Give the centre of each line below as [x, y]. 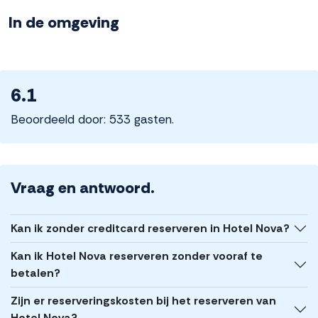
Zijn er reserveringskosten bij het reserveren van [143, 301]
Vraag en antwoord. [83, 188]
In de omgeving [64, 23]
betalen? [35, 273]
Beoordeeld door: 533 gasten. [92, 120]
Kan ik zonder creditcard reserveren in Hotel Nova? [150, 229]
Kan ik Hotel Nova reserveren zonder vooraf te [137, 256]
